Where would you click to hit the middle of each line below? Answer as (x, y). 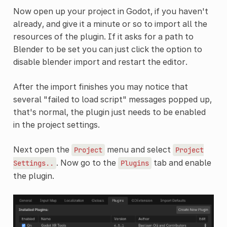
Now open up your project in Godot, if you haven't (110, 11)
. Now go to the (87, 162)
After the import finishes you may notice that (100, 86)
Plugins (135, 163)
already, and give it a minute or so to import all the (110, 24)
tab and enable (181, 162)
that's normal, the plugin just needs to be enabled (109, 112)
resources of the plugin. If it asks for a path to (103, 36)
